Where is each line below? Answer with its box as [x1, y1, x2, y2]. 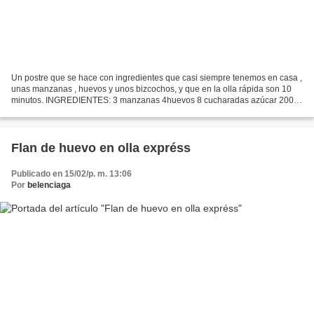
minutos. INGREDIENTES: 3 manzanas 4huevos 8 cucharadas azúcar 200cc [11, 95, 302, 105]
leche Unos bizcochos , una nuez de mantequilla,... [11, 106, 205, 116]
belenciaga [27, 179, 71, 190]
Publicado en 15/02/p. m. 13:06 [11, 168, 132, 179]
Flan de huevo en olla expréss [11, 140, 191, 155]
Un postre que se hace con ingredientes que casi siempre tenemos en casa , [11, 72, 302, 83]
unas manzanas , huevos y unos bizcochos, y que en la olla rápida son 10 [11, 83, 292, 94]
